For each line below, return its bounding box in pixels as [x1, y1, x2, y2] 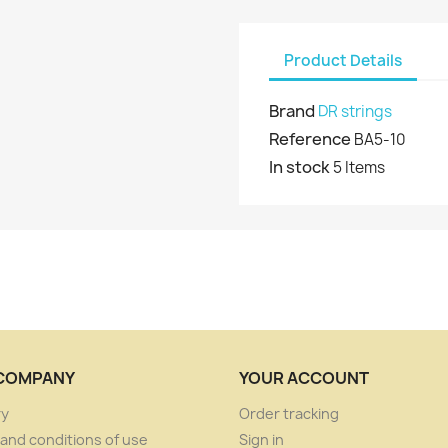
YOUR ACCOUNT [239, 367, 369, 389]
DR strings [318, 101, 392, 122]
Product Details [284, 49, 402, 71]
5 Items [333, 157, 385, 178]
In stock [269, 156, 330, 178]
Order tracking [239, 404, 339, 423]
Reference [269, 128, 351, 150]
